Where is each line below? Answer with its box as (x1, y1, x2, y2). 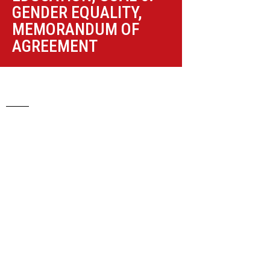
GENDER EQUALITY (12, 2, 139, 22)
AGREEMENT (12, 36, 98, 56)
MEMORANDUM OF (12, 19, 140, 39)
